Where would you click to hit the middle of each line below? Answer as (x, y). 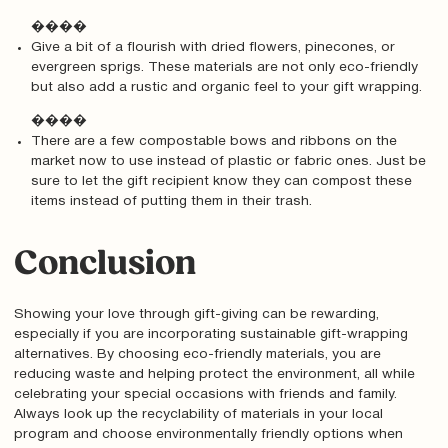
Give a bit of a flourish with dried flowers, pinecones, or (213, 47)
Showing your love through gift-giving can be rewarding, (196, 315)
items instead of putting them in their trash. (172, 201)
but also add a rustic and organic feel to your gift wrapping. (227, 87)
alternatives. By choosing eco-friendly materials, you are (197, 355)
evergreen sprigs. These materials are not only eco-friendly (225, 67)
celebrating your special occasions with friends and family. (205, 395)
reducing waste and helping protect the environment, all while (214, 375)
